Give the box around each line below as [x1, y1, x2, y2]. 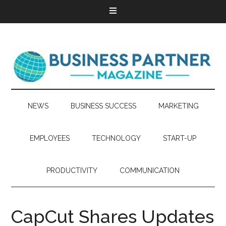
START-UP [163, 134, 196, 142]
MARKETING [158, 102, 199, 110]
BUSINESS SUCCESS [70, 102, 136, 110]
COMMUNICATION [120, 166, 180, 175]
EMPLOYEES [30, 134, 70, 142]
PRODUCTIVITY [46, 166, 97, 175]
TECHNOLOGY [92, 134, 141, 142]
